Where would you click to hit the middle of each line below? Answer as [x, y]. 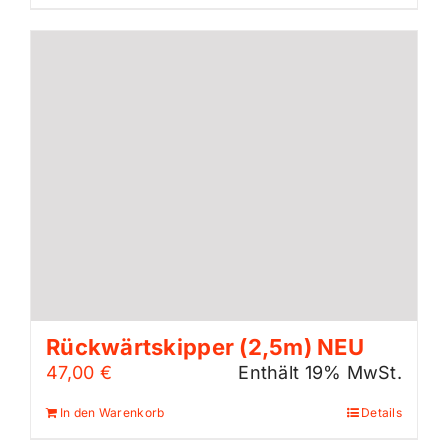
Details [381, 412]
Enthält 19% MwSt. [320, 372]
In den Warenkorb [112, 412]
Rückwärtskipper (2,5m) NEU [205, 346]
